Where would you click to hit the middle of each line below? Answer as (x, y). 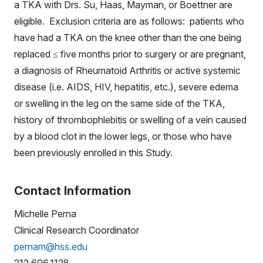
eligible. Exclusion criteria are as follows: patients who (129, 21)
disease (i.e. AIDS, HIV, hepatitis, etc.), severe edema (126, 87)
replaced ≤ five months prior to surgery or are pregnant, (130, 54)
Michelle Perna (45, 214)
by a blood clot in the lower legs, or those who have (123, 136)
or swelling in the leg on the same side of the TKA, (119, 103)
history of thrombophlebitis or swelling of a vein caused (130, 120)
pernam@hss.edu (51, 247)
